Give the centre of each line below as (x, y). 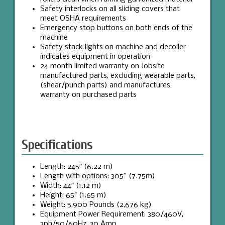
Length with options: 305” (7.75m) (98, 176)
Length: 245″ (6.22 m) (77, 166)
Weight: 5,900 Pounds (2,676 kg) (96, 205)
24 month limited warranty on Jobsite (103, 66)
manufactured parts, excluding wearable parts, (118, 76)
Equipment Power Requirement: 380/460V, (112, 214)
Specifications (57, 144)
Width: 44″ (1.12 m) (71, 186)
